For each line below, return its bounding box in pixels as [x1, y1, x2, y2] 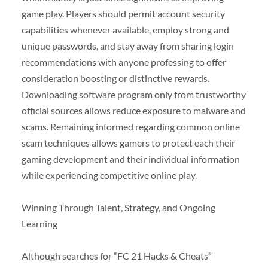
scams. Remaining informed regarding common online [21, 120, 240, 132]
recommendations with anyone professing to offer [21, 56, 226, 68]
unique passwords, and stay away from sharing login [21, 39, 234, 51]
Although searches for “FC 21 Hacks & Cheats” [21, 249, 212, 261]
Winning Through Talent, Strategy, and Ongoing [21, 201, 215, 213]
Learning [21, 217, 57, 229]
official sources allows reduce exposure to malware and [21, 104, 246, 116]
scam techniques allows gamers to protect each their [21, 136, 235, 148]
